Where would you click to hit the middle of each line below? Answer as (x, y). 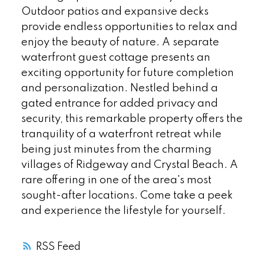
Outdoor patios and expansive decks (115, 11)
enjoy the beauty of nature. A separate (120, 42)
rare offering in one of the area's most (116, 180)
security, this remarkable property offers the (132, 119)
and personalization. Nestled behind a (119, 88)
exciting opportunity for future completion (127, 73)
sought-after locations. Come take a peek (127, 195)
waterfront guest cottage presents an (115, 57)
